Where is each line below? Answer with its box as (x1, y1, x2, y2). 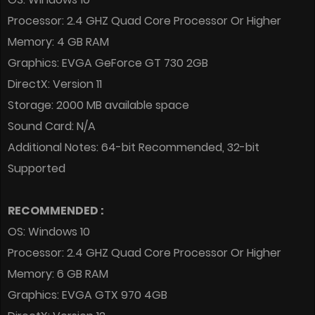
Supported (8, 160, 65, 177)
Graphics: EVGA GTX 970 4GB (8, 287, 167, 304)
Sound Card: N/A (8, 118, 96, 135)
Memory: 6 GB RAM (8, 266, 108, 283)
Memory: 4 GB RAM (8, 34, 109, 51)
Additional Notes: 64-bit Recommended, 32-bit (8, 139, 259, 156)
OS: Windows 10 (8, 224, 90, 240)
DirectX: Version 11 (8, 76, 102, 93)
